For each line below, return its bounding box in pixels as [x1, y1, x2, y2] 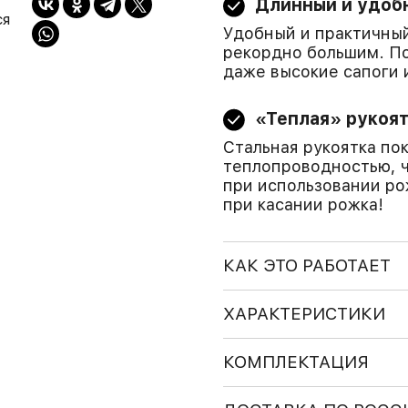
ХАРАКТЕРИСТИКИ [222, 303, 385, 324]
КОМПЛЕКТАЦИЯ [222, 352, 369, 372]
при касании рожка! [222, 195, 383, 214]
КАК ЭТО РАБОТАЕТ [222, 255, 391, 276]
